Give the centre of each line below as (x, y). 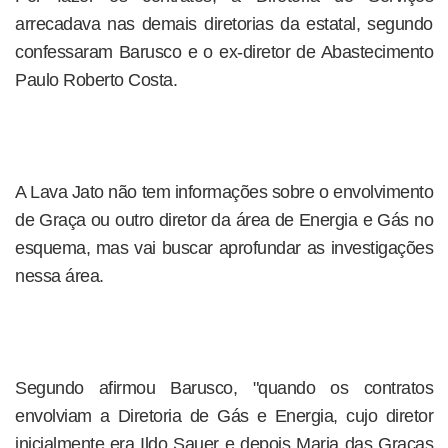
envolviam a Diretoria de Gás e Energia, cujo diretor (224, 416)
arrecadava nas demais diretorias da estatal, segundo (224, 24)
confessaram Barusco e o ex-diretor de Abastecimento (224, 52)
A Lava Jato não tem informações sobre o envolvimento (224, 192)
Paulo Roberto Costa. (96, 80)
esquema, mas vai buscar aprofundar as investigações (224, 248)
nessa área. (59, 276)
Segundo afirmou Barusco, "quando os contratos (224, 388)
